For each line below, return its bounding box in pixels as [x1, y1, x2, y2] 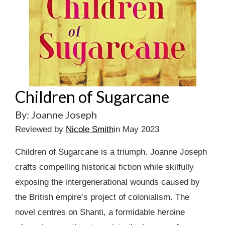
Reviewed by [15, 125, 66, 134]
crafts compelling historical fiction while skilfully [15, 162, 194, 172]
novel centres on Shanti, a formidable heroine [15, 207, 185, 217]
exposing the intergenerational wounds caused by [15, 177, 200, 187]
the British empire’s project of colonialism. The [15, 192, 189, 202]
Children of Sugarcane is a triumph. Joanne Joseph [15, 147, 207, 157]
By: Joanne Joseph [15, 108, 97, 121]
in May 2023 [114, 125, 159, 134]
